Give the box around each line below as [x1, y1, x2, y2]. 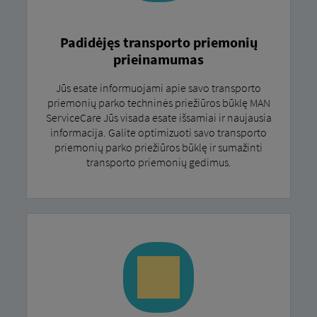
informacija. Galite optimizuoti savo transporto [50, 125, 267, 139]
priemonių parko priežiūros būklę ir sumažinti [54, 139, 263, 154]
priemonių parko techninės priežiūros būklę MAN [47, 95, 270, 110]
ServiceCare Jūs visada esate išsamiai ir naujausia [45, 110, 272, 125]
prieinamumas [113, 50, 204, 68]
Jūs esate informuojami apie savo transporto [56, 80, 261, 95]
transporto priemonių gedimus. [86, 154, 231, 169]
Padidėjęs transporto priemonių [59, 33, 258, 51]
